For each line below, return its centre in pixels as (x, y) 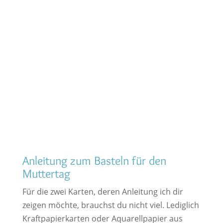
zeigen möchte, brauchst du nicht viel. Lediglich (111, 205)
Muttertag (46, 174)
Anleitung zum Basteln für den (94, 161)
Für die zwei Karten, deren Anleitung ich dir (103, 192)
